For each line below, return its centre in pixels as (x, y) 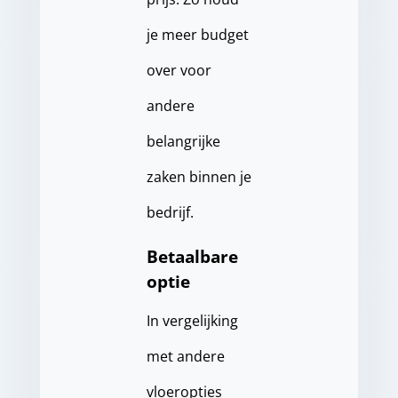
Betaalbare (192, 257)
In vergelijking (192, 321)
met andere (185, 356)
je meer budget (197, 35)
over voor (179, 70)
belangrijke (183, 141)
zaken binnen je (199, 177)
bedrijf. (170, 212)
